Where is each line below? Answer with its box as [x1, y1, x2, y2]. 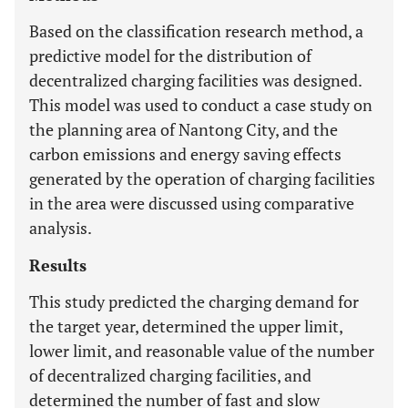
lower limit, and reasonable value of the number [29, 340, 374, 362]
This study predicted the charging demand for [29, 291, 359, 312]
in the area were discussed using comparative [29, 192, 354, 214]
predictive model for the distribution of [29, 45, 311, 66]
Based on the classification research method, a [29, 20, 363, 42]
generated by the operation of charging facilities [29, 168, 375, 189]
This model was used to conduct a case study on [29, 94, 372, 116]
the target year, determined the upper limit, [29, 315, 342, 337]
